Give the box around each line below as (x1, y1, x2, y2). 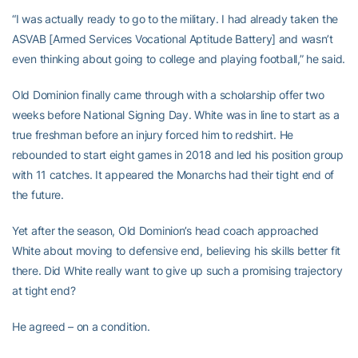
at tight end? (12, 283, 76, 297)
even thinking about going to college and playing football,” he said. (12, 51, 345, 66)
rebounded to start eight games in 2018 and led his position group (12, 147, 344, 161)
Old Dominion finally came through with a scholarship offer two (12, 87, 324, 101)
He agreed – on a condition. (12, 319, 150, 333)
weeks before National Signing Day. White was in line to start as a (12, 107, 340, 121)
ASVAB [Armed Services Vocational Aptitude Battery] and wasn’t (12, 31, 333, 46)
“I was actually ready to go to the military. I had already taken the (12, 11, 338, 26)
